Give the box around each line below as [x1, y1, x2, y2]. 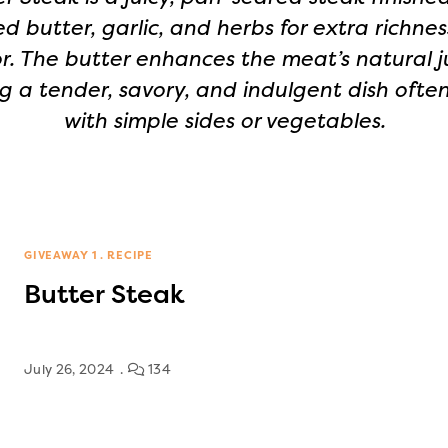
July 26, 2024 [24, 361, 115, 377]
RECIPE [107, 248, 154, 262]
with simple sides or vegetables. [63, 109, 385, 133]
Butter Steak [24, 278, 185, 310]
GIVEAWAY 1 [24, 248, 99, 262]
